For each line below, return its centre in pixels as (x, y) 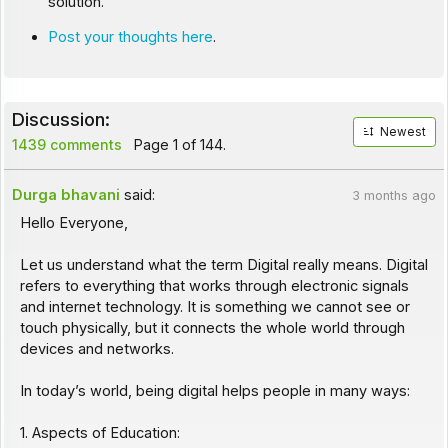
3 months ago (393, 195)
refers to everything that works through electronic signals (214, 286)
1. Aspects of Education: (99, 433)
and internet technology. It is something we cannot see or (214, 307)
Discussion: (60, 118)
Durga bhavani (66, 194)
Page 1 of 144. (177, 144)
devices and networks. (96, 349)
